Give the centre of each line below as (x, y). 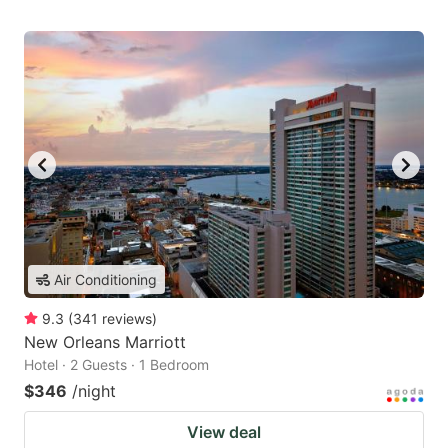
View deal (224, 432)
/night (94, 391)
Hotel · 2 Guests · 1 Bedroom (116, 365)
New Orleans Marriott (105, 342)
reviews (127, 319)
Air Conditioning (105, 280)
